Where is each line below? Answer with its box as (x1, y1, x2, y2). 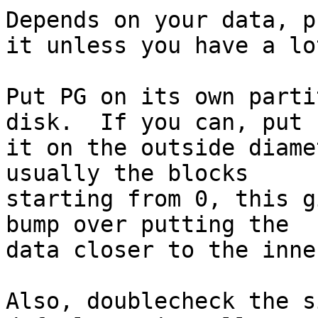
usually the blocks (6, 160, 248, 187)
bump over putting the (6, 212, 289, 238)
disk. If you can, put (6, 109, 302, 136)
